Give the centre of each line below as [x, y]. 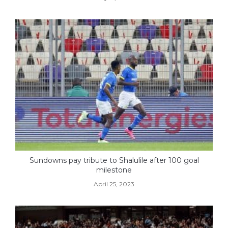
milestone [114, 170]
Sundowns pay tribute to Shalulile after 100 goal [114, 161]
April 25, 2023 [114, 184]
